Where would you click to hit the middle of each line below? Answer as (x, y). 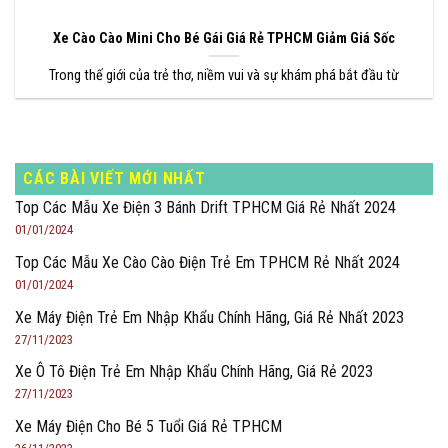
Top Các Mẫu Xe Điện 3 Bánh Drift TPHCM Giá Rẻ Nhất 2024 (205, 208)
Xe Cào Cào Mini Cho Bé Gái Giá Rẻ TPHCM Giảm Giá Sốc (224, 38)
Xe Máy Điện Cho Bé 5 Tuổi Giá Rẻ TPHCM (148, 426)
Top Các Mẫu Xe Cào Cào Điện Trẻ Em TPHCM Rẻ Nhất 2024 (207, 262)
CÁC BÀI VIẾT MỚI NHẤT (114, 179)
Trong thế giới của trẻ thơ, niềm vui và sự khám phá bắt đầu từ (224, 75)
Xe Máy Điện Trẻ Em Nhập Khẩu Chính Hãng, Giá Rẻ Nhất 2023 (209, 317)
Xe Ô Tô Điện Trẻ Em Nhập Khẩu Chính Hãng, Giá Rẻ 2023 (194, 372)
